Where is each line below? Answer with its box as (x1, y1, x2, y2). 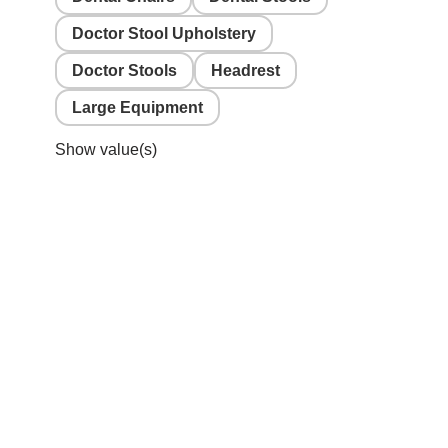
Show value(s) (55, 140, 157, 158)
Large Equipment (72, 98, 203, 116)
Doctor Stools (72, 61, 177, 79)
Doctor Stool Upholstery (72, 24, 256, 42)
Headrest (211, 61, 280, 79)
